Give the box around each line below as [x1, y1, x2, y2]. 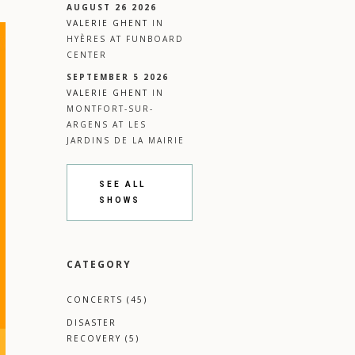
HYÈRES [66, 33, 106, 45]
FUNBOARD [125, 33, 184, 45]
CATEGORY [66, 258, 132, 272]
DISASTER [66, 317, 116, 329]
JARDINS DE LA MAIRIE [66, 135, 185, 147]
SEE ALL [98, 180, 146, 189]
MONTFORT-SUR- [66, 103, 154, 115]
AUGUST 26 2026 [66, 2, 157, 13]
